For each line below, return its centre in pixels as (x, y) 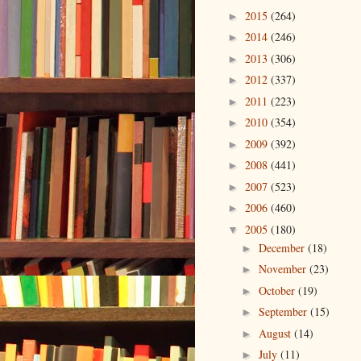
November (284, 269)
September (284, 312)
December (283, 247)
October (278, 290)
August (276, 333)
